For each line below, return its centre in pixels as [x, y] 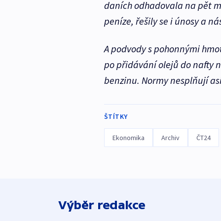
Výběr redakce [102, 205]
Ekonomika [128, 138]
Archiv [170, 138]
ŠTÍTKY [116, 117]
